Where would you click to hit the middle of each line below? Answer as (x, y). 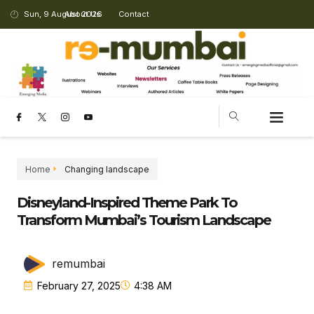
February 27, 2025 (79, 285)
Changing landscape (107, 169)
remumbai (78, 264)
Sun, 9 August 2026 (63, 14)
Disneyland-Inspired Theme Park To (127, 202)
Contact (134, 14)
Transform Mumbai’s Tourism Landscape (144, 220)
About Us (83, 14)
